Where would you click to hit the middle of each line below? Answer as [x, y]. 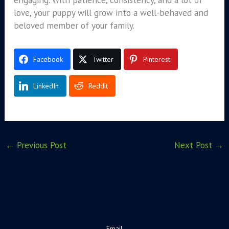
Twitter [103, 60]
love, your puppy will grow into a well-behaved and [111, 13]
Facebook [48, 60]
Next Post [194, 145]
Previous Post [41, 145]
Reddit [98, 86]
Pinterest [156, 60]
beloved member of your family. [74, 26]
